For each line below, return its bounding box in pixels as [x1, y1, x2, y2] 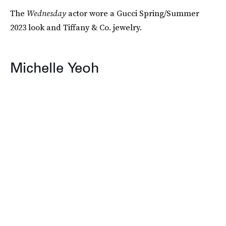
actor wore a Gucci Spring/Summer [66, 8, 199, 19]
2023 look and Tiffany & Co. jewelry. [10, 22, 142, 33]
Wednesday [27, 8, 66, 19]
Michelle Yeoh [10, 59, 99, 77]
